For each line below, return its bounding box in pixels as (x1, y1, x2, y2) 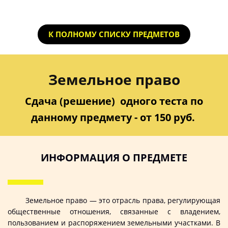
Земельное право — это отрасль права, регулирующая (25, 195, 221, 205)
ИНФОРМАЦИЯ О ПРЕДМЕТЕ (41, 150, 187, 164)
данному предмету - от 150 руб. (31, 110, 197, 124)
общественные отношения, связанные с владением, (8, 206, 220, 216)
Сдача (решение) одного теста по (25, 94, 203, 108)
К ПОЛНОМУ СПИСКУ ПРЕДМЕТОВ (48, 28, 180, 39)
